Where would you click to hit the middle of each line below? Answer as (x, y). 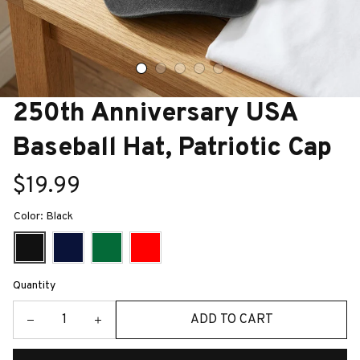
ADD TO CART (231, 319)
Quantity (34, 286)
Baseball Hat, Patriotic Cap (172, 149)
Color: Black (43, 217)
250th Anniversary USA (155, 114)
